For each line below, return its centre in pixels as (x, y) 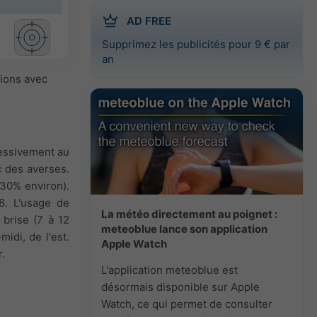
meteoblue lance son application (184, 229)
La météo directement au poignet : (189, 214)
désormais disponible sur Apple (180, 287)
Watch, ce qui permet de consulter (187, 304)
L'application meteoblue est (169, 270)
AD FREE (149, 21)
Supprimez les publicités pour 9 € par (196, 44)
